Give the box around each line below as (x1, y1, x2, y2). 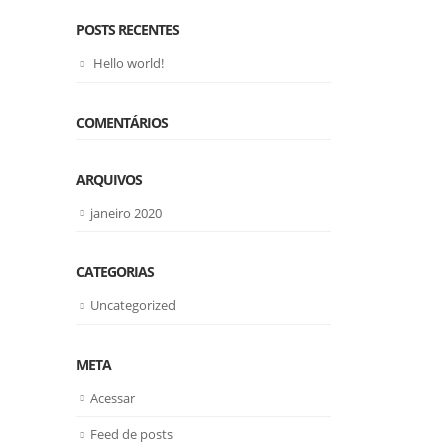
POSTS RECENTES (76, 20, 179, 39)
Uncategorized (90, 296, 176, 315)
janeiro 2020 (90, 203, 162, 222)
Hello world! (93, 54, 164, 72)
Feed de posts (90, 425, 173, 444)
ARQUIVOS (76, 169, 142, 189)
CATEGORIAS (76, 262, 154, 282)
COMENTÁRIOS (76, 112, 168, 132)
